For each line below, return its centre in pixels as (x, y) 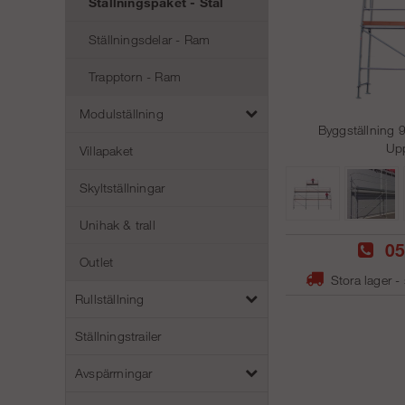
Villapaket (106, 151)
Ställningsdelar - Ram (150, 39)
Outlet (97, 262)
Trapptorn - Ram (135, 76)
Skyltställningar (122, 188)
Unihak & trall (118, 225)
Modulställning (122, 113)
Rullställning (110, 299)
